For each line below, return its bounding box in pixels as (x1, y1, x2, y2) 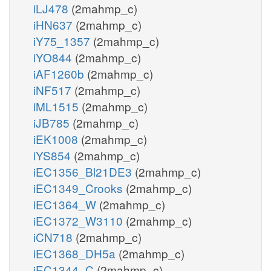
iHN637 (33, 16, 76, 33)
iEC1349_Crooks (33, 179, 126, 196)
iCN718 (33, 228, 76, 245)
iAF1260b (33, 65, 87, 82)
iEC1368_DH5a (33, 244, 119, 261)
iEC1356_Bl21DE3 (33, 163, 135, 180)
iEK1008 (33, 130, 81, 147)
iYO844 (33, 48, 75, 65)
